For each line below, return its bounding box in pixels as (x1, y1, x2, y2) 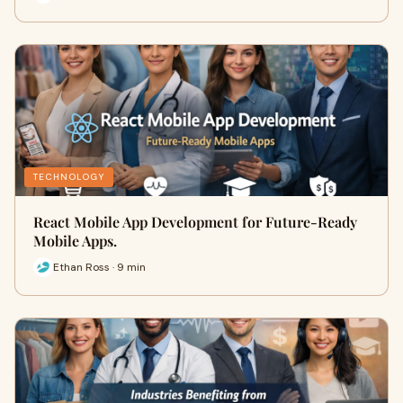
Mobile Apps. (33, 231, 117, 250)
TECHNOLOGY (33, 171, 104, 183)
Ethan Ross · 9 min (53, 259, 146, 274)
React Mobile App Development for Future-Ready (33, 212, 357, 231)
